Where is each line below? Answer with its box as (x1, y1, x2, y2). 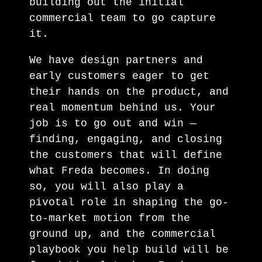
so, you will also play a (29, 180, 184, 192)
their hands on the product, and (29, 85, 229, 98)
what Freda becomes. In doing (29, 164, 209, 177)
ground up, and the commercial (29, 227, 216, 240)
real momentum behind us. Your (29, 101, 216, 113)
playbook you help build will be (29, 243, 229, 256)
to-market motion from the (29, 212, 190, 224)
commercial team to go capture (29, 12, 216, 24)
